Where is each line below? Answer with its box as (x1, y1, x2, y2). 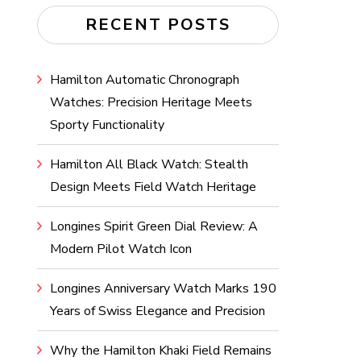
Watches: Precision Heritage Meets (50, 93, 252, 111)
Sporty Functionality (50, 116, 164, 134)
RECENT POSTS (85, 14, 230, 35)
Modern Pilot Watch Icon (50, 240, 192, 258)
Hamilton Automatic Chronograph (50, 71, 239, 89)
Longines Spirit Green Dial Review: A (50, 218, 258, 235)
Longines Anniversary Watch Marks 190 (50, 280, 276, 297)
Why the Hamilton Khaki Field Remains (50, 342, 272, 359)
